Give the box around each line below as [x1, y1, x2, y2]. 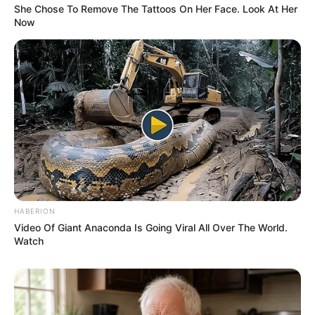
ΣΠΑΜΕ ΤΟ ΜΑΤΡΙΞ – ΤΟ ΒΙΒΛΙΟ [35, 142, 184, 154]
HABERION [14, 206, 56, 215]
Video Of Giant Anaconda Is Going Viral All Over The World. [14, 221, 288, 233]
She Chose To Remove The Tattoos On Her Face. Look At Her [14, 2, 297, 15]
